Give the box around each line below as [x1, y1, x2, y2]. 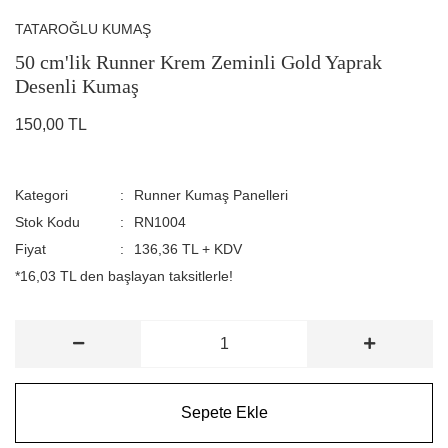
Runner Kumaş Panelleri [133, 186, 288, 203]
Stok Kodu [15, 213, 80, 230]
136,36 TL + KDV [133, 240, 242, 257]
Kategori [15, 186, 68, 203]
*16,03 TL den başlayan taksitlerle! [15, 267, 233, 284]
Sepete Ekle [180, 403, 268, 421]
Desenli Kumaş [15, 74, 139, 97]
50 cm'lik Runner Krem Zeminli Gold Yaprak [15, 50, 382, 73]
